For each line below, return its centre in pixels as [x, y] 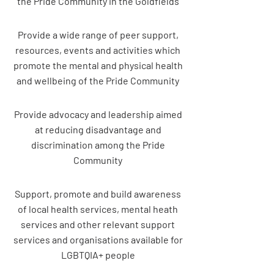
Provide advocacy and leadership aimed [98, 114]
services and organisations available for [98, 239]
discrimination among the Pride [98, 145]
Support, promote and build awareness [98, 194]
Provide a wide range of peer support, [98, 35]
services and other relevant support [98, 224]
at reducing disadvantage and [98, 129]
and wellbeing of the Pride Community [98, 80]
